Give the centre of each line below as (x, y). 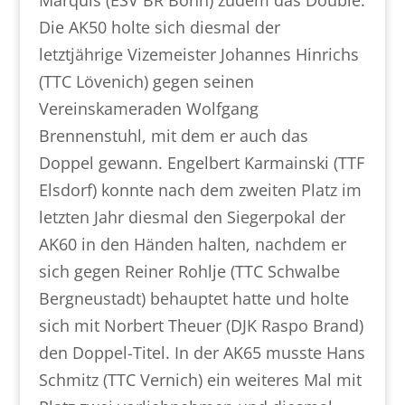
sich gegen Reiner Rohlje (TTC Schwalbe (189, 271)
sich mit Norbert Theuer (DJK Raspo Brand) (201, 325)
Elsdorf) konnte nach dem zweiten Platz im (200, 190)
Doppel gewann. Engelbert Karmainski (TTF (201, 163)
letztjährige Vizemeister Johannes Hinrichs (198, 54)
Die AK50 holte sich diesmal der (159, 27)
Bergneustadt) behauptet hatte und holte (193, 298)
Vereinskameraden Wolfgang (148, 108)
